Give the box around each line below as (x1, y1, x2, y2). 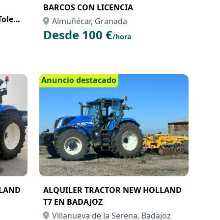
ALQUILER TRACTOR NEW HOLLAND (43, 185, 182, 195)
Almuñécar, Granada (52, 16, 127, 27)
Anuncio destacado (41, 75, 116, 85)
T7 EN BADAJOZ (43, 196, 103, 207)
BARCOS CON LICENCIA (43, 2, 133, 13)
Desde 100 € (43, 27, 112, 43)
